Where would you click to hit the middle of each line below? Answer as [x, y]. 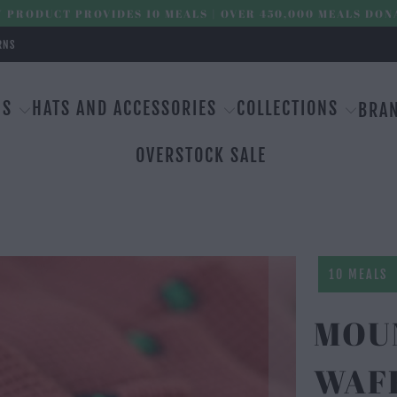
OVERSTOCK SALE [201, 156]
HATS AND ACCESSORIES [125, 109]
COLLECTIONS [288, 109]
